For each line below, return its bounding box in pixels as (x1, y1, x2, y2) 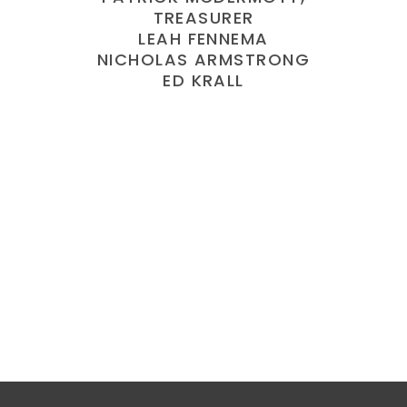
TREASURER (153, 6, 254, 29)
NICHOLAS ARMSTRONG (97, 48, 310, 71)
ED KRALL (163, 69, 244, 92)
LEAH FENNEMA (138, 27, 269, 50)
